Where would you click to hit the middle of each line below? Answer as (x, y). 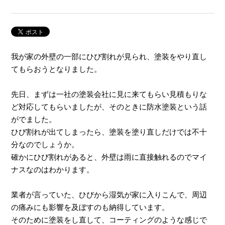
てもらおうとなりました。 (57, 70)
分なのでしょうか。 (45, 145)
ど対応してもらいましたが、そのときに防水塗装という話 (109, 107)
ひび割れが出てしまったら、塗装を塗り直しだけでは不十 (109, 132)
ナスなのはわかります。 (53, 170)
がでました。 (34, 120)
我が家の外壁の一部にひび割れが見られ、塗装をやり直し (109, 57)
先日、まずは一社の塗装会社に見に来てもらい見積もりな (109, 95)
